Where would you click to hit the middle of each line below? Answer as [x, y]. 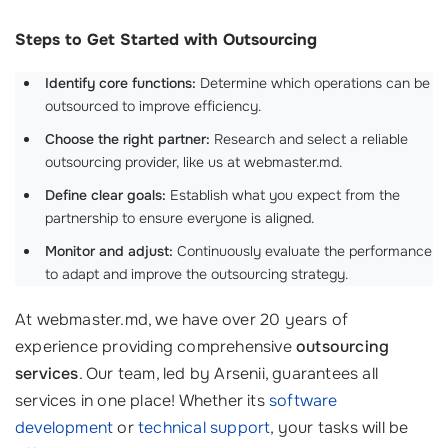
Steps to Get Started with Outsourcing [166, 40]
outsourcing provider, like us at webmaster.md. [193, 161]
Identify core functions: [120, 82]
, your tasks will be [339, 427]
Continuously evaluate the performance [302, 250]
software [303, 400]
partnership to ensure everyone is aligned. [179, 217]
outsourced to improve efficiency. [153, 105]
